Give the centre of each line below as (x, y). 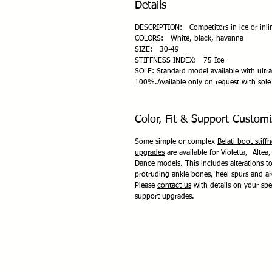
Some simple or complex (176, 142)
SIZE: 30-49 (157, 50)
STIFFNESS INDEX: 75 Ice (179, 61)
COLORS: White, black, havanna (189, 39)
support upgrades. (165, 197)
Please (146, 186)
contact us (174, 186)
